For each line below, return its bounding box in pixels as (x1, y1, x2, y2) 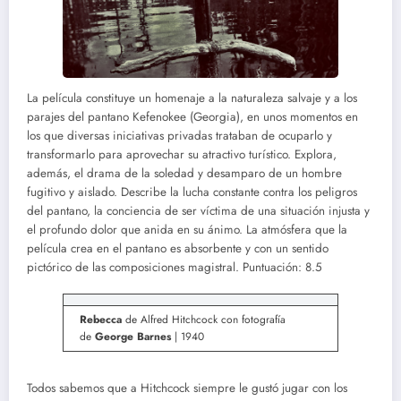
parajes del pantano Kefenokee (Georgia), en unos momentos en (27, 107, 358, 125)
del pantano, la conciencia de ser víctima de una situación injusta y (27, 201, 370, 219)
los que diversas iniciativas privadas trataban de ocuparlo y (27, 126, 332, 144)
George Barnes (95, 328, 171, 345)
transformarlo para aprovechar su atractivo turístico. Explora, (27, 145, 337, 163)
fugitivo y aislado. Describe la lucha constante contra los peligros (27, 183, 357, 200)
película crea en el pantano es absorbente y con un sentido (27, 239, 328, 257)
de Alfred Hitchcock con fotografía (125, 311, 286, 328)
